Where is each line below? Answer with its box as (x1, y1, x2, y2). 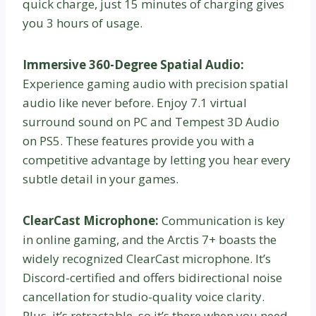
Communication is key (162, 212, 285, 229)
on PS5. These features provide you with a (23, 132, 255, 149)
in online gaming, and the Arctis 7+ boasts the (23, 231, 276, 248)
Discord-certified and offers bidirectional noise (23, 269, 282, 286)
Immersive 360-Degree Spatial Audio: (23, 56, 244, 73)
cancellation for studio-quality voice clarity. (23, 288, 265, 305)
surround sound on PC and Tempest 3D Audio (23, 113, 279, 130)
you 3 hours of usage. (23, 14, 142, 31)
